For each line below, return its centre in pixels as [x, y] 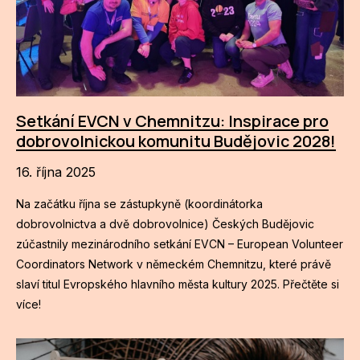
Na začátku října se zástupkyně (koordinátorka [140, 204]
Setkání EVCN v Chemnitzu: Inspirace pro [173, 121]
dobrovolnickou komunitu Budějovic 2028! [176, 141]
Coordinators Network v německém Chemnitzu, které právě [174, 264]
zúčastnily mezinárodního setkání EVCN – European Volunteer [180, 244]
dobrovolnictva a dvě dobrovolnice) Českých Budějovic [166, 224]
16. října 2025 [56, 172]
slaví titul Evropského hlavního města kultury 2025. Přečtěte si [178, 284]
